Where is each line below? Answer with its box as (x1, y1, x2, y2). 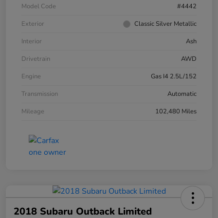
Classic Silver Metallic (134, 19, 197, 28)
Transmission (21, 89, 58, 98)
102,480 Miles (155, 107, 197, 116)
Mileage (21, 107, 44, 116)
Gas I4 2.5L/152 (151, 72, 197, 81)
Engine (21, 72, 41, 81)
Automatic (167, 89, 197, 98)
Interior (21, 36, 42, 46)
